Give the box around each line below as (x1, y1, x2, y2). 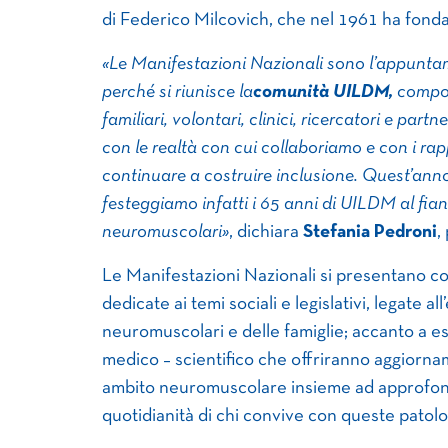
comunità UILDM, (253, 83, 393, 101)
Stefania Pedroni (303, 223, 437, 241)
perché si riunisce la (102, 83, 253, 101)
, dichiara (229, 223, 303, 241)
